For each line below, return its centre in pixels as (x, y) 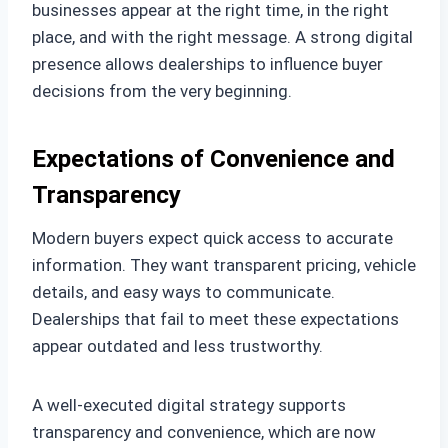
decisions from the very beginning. (162, 90)
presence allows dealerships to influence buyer (207, 63)
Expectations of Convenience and (213, 158)
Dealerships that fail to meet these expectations (215, 318)
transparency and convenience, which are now (204, 431)
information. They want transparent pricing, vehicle (224, 264)
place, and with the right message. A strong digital (222, 36)
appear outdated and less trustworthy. (177, 345)
